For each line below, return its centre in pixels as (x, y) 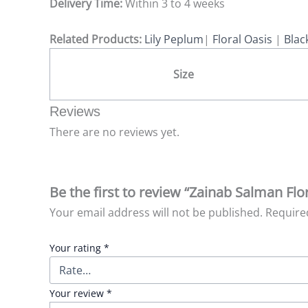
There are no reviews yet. (114, 132)
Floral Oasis (244, 39)
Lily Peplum (174, 39)
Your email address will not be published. (156, 212)
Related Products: (97, 39)
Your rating (77, 248)
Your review (78, 294)
